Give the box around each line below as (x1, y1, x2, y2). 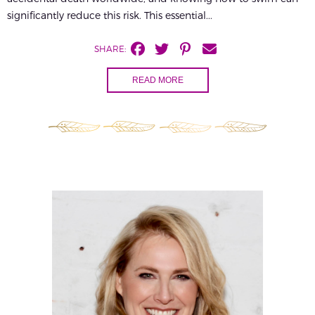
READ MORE (131, 75, 184, 86)
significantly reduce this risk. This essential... (7, 9, 212, 22)
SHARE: (94, 44, 126, 54)
